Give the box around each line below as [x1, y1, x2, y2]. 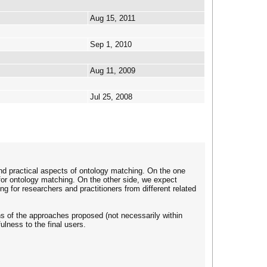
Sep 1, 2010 [90, 40, 132, 49]
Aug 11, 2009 [90, 66, 135, 75]
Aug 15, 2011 [90, 14, 135, 23]
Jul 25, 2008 [90, 92, 132, 101]
